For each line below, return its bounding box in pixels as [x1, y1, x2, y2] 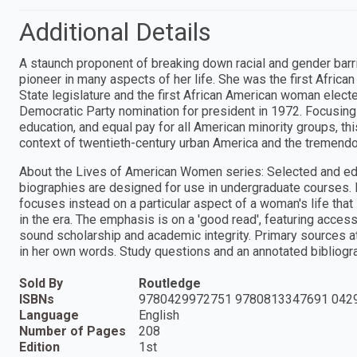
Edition [19, 339, 60, 355]
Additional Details [19, 16, 211, 47]
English [139, 307, 179, 323]
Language [19, 307, 79, 323]
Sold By [19, 275, 63, 291]
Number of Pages [19, 323, 126, 339]
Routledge [139, 275, 201, 291]
